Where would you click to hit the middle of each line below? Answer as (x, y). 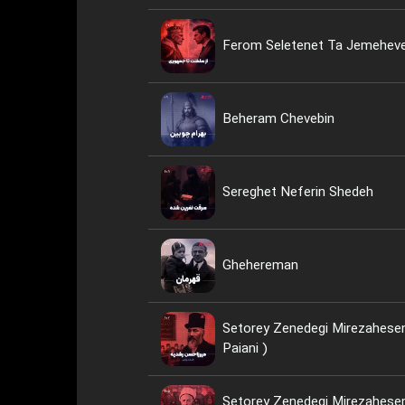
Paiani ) (245, 349)
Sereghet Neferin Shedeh (297, 193)
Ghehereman (260, 266)
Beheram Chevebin (278, 119)
